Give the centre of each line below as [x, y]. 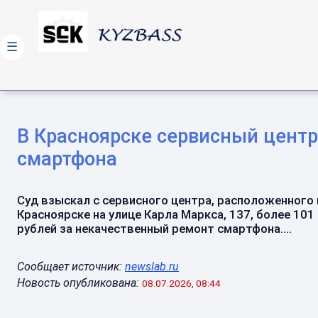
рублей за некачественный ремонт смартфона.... [154, 229]
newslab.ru [152, 267]
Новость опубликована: [78, 283]
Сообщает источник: [71, 267]
